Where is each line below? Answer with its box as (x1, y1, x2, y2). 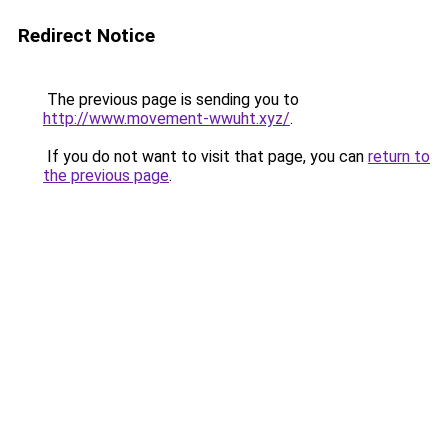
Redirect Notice (18, 24, 155, 47)
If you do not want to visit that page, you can (43, 147, 368, 166)
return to (368, 147, 430, 166)
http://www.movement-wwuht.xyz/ (43, 109, 290, 128)
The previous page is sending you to (43, 90, 299, 109)
